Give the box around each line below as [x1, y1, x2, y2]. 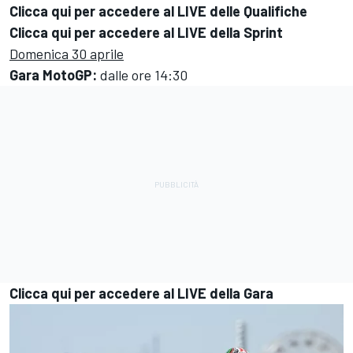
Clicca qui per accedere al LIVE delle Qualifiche [9, 2, 307, 20]
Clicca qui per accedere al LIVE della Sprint [9, 24, 283, 42]
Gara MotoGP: [9, 66, 97, 84]
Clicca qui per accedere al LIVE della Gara [9, 284, 273, 303]
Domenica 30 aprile [9, 45, 124, 63]
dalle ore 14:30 [97, 66, 188, 84]
